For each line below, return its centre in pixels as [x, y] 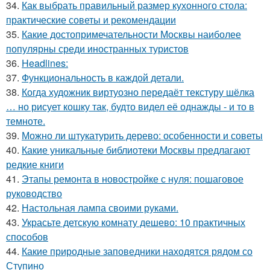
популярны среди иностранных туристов [97, 48]
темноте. [26, 121]
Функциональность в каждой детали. [103, 77]
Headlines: [45, 63]
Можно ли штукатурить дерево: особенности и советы [142, 135]
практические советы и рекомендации [91, 19]
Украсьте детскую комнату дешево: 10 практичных [133, 222]
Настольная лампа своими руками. [100, 207]
